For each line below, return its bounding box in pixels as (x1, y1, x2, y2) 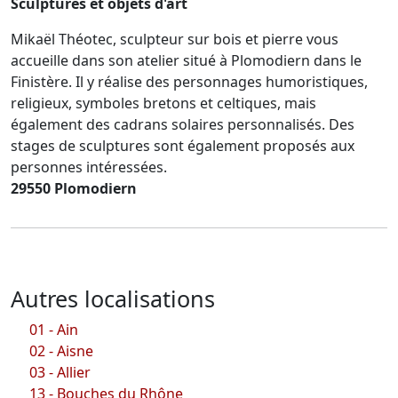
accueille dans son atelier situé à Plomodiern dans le (11, 50, 362, 70)
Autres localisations (11, 283, 215, 314)
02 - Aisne (29, 340, 94, 361)
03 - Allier (29, 362, 92, 382)
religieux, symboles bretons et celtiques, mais (11, 92, 316, 113)
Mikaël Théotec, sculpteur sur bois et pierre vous (11, 28, 338, 49)
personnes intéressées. (11, 156, 167, 177)
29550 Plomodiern (11, 178, 137, 198)
